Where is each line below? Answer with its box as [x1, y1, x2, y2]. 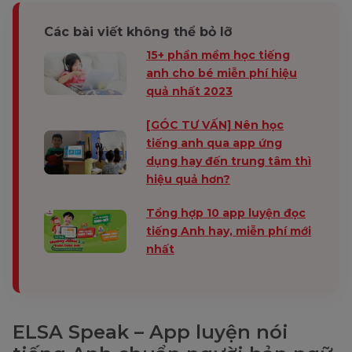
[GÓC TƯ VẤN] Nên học [146, 118, 284, 133]
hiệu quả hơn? [146, 172, 230, 187]
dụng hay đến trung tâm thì [146, 154, 311, 169]
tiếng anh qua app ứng [146, 136, 282, 151]
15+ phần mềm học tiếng [146, 48, 290, 63]
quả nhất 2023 [146, 84, 233, 99]
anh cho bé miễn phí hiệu [146, 66, 297, 81]
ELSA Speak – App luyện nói [13, 321, 288, 344]
